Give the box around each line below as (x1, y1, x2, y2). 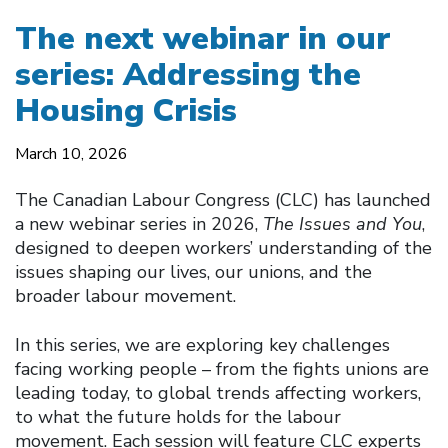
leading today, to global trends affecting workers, (15, 380, 421, 405)
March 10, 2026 (15, 142, 128, 165)
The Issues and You (263, 211, 422, 236)
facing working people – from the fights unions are (15, 356, 429, 381)
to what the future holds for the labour (15, 404, 341, 429)
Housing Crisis (15, 88, 237, 132)
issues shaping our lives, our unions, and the (15, 259, 372, 284)
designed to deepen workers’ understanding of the (15, 235, 432, 260)
